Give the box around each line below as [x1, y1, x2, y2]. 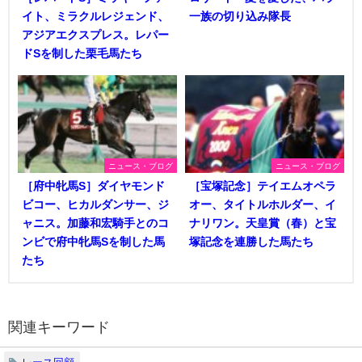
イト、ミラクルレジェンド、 [22, 10, 169, 22]
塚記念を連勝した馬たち [189, 236, 314, 248]
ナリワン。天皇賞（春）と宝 [189, 217, 336, 229]
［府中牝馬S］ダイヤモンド [22, 180, 165, 192]
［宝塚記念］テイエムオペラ [189, 180, 336, 192]
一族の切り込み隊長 [189, 10, 291, 22]
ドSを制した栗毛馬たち [22, 47, 142, 59]
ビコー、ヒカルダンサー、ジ [22, 199, 169, 211]
